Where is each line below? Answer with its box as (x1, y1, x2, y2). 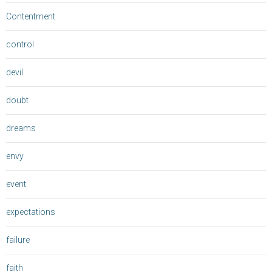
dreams (6, 123, 36, 134)
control (6, 39, 34, 50)
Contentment (6, 12, 55, 22)
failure (6, 235, 30, 245)
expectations (6, 207, 55, 217)
